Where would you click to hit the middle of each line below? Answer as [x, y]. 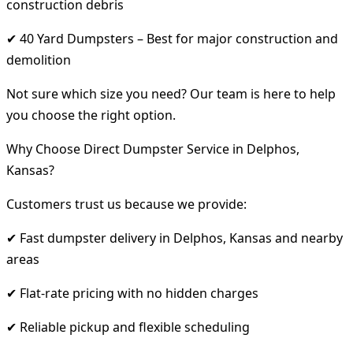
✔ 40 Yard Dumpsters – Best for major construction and [172, 38]
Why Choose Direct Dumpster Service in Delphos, [153, 149]
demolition [39, 59]
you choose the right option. [91, 115]
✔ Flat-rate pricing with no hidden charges [132, 293]
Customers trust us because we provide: [126, 204]
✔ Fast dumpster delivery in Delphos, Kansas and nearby [175, 238]
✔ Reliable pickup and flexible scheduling [128, 327]
